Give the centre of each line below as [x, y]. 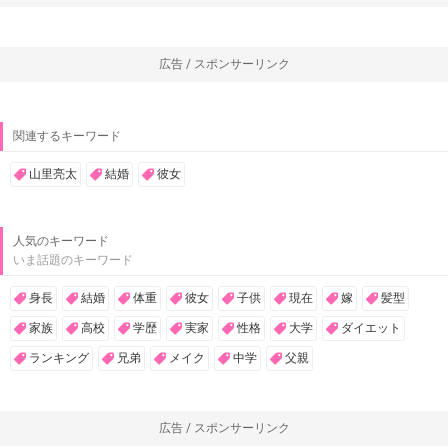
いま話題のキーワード [73, 260]
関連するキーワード [67, 136]
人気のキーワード [61, 241]
